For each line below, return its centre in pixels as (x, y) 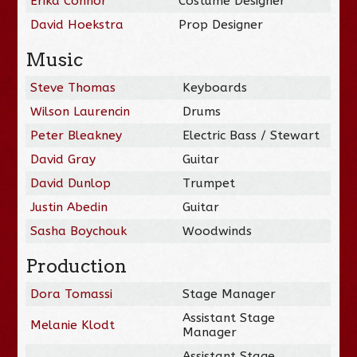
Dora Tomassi (72, 294)
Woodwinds (218, 231)
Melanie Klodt (73, 325)
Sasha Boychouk (79, 231)
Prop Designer (221, 24)
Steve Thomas (73, 87)
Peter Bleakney (76, 135)
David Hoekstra (77, 24)
